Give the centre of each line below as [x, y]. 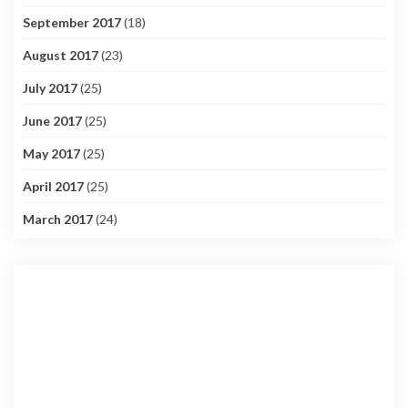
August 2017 [61, 56]
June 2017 [52, 121]
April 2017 [53, 187]
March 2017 [58, 219]
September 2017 [72, 23]
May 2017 [51, 154]
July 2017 [50, 88]
